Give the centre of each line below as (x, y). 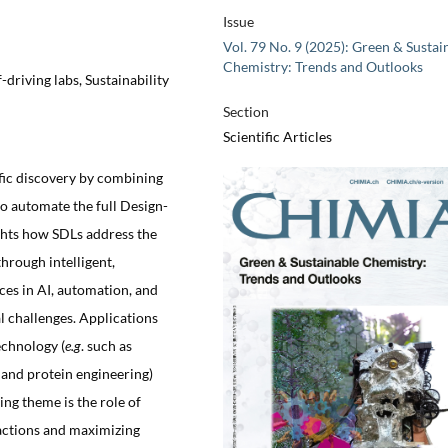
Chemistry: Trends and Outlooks (322, 67)
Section (245, 112)
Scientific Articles (277, 137)
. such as (106, 345)
